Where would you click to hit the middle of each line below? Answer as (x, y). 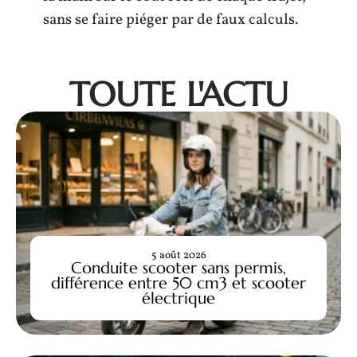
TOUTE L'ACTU (178, 94)
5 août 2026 (178, 255)
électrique (178, 298)
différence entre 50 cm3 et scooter (178, 282)
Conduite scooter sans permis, (178, 267)
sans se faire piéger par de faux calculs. (171, 20)
